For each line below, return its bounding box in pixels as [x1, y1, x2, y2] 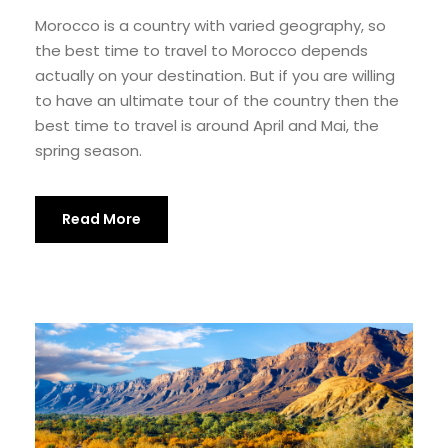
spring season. [35, 140, 142, 162]
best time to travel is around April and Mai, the [35, 115, 379, 137]
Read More [62, 209, 141, 230]
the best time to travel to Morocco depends [35, 40, 368, 62]
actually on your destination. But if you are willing [35, 65, 395, 87]
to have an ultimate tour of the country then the [35, 90, 399, 112]
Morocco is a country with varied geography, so [35, 15, 386, 37]
